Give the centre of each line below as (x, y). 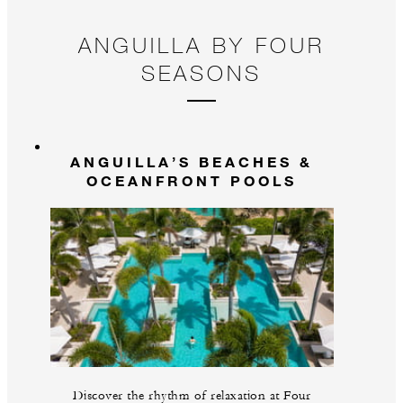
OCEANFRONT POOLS (192, 181)
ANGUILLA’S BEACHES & (192, 162)
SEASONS (201, 73)
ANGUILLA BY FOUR (201, 45)
